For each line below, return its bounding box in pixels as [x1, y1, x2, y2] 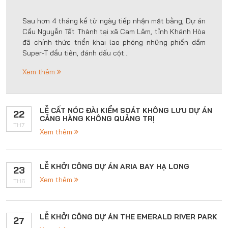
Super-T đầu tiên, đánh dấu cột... [22, 48, 129, 58]
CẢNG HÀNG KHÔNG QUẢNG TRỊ [40, 114, 155, 123]
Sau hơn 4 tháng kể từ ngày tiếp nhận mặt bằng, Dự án [22, 16, 206, 25]
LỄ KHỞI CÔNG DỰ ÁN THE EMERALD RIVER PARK [40, 212, 217, 221]
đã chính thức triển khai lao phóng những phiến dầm [22, 38, 206, 47]
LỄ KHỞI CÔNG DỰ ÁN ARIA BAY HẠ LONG [40, 162, 189, 171]
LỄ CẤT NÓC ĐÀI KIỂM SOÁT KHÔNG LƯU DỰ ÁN [40, 106, 212, 115]
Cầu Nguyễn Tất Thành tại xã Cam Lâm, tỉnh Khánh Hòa [22, 27, 206, 36]
